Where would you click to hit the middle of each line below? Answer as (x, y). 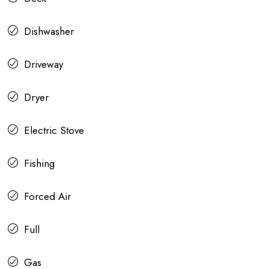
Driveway (44, 65)
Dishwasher (49, 32)
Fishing (39, 164)
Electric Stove (54, 131)
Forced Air (47, 197)
